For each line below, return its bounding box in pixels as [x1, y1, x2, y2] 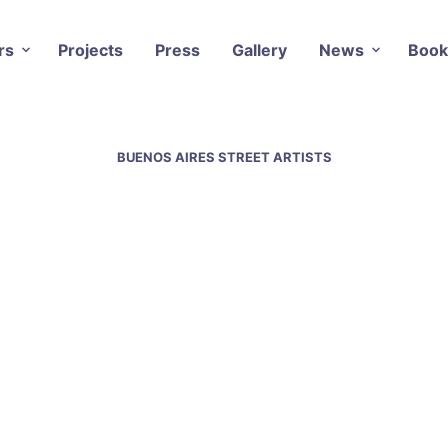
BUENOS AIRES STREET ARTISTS [116, 148, 332, 165]
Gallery [231, 39, 287, 60]
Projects [57, 39, 123, 60]
